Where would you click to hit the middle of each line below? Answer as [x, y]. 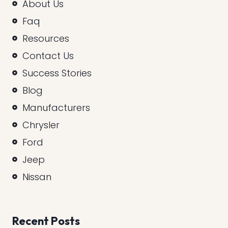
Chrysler [41, 125]
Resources [46, 38]
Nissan [37, 177]
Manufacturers [56, 107]
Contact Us [48, 55]
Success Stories [57, 73]
